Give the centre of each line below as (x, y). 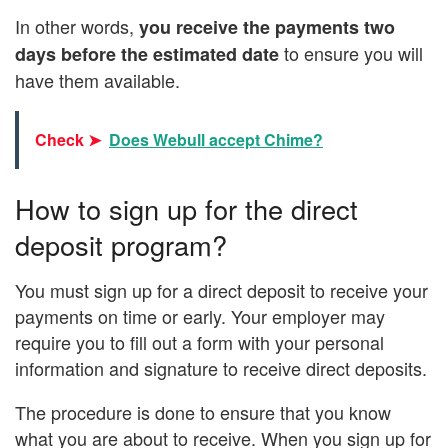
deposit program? (121, 245)
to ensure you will (353, 52)
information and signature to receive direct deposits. (221, 368)
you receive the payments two (267, 26)
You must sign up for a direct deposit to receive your (221, 290)
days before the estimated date (149, 53)
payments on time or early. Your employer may (200, 316)
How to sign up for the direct (186, 209)
